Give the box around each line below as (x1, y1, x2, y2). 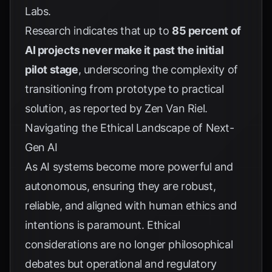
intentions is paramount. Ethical (25, 219, 180, 231)
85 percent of (172, 24, 241, 37)
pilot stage (25, 63, 78, 76)
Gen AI (25, 141, 58, 154)
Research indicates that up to (25, 24, 172, 37)
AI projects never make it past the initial (25, 44, 224, 56)
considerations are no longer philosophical (25, 238, 233, 251)
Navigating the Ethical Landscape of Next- (25, 121, 234, 134)
